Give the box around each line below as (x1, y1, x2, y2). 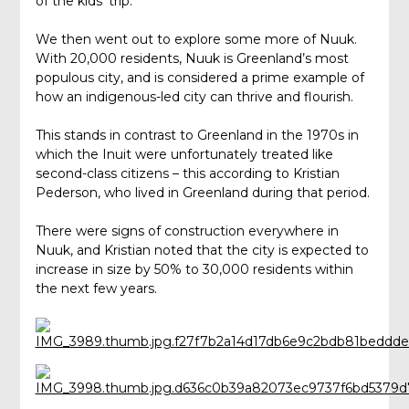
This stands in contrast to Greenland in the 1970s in (35, 127, 359, 144)
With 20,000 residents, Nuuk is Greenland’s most (35, 50, 349, 68)
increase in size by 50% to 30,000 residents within (35, 261, 353, 278)
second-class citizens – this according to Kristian (35, 165, 340, 183)
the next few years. (35, 280, 157, 298)
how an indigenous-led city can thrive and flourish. (35, 89, 353, 106)
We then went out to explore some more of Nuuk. (35, 31, 357, 48)
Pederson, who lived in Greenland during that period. (35, 184, 370, 202)
